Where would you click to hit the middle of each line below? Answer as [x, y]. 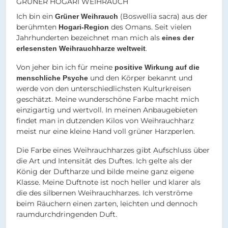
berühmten [37, 27]
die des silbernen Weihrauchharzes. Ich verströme [104, 193]
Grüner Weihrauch [88, 17]
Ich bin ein [36, 17]
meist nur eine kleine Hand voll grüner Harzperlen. [106, 132]
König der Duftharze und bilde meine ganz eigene [105, 172]
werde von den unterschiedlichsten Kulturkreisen [104, 89]
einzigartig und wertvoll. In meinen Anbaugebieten [107, 110]
